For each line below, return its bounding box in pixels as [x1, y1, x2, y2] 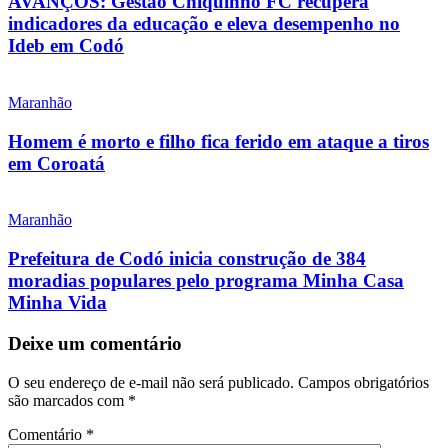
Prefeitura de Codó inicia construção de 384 [8, 248, 366, 270]
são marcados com [8, 391, 128, 409]
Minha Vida [8, 292, 107, 314]
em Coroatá [8, 152, 105, 174]
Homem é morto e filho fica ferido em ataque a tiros [8, 130, 429, 152]
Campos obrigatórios [298, 373, 429, 391]
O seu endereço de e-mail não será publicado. [8, 373, 294, 391]
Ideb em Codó [8, 35, 124, 57]
